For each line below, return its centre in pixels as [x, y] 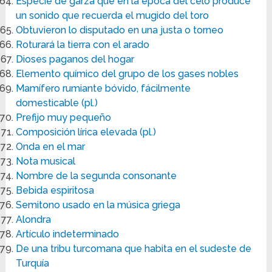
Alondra [34, 220]
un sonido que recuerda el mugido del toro [113, 16]
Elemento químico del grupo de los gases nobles [127, 74]
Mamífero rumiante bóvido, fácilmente [104, 89]
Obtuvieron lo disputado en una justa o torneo [120, 30]
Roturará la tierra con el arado [83, 45]
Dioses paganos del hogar [75, 59]
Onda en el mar [51, 147]
